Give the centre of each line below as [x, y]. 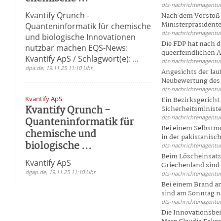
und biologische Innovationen [80, 37]
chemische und [60, 134]
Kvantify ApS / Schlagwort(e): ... [82, 58]
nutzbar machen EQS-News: [76, 48]
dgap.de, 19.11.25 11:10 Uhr [60, 172]
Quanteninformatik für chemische [88, 26]
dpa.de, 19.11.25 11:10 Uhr [59, 68]
